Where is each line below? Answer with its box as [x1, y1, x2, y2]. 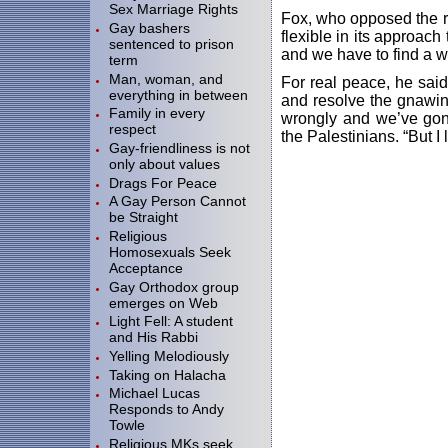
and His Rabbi [109, 329, 198, 346]
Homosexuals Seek [109, 243, 231, 260]
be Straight [109, 209, 178, 226]
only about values [109, 156, 220, 172]
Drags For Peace [109, 174, 217, 191]
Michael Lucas [109, 385, 200, 402]
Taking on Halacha [109, 366, 226, 383]
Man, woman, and [109, 70, 223, 87]
